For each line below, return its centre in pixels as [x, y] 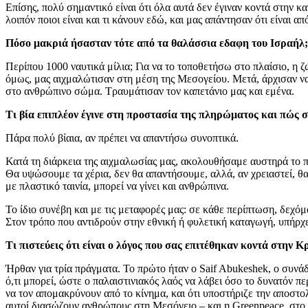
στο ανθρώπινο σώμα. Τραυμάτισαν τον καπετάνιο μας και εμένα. [150, 91]
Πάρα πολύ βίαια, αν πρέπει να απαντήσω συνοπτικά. [122, 137]
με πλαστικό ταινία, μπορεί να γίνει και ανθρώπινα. [117, 186]
